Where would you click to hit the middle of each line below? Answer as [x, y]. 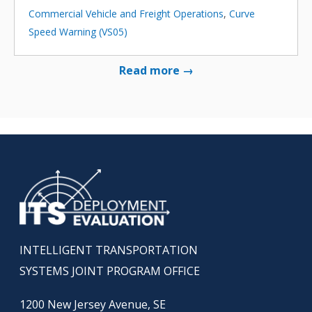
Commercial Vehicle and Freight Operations [126, 13]
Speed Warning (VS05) [78, 31]
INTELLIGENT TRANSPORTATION [108, 250]
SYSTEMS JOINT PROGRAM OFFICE [109, 271]
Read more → [156, 70]
